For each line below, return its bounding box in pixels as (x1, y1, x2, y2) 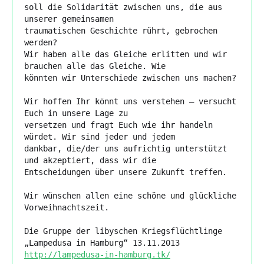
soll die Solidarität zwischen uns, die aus (24, 2, 222, 12)
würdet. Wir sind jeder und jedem (24, 131, 175, 141)
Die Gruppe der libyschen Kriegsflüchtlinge (24, 226, 222, 236)
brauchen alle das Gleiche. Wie (24, 61, 166, 71)
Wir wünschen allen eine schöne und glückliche (24, 190, 236, 200)
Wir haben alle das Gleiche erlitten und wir (24, 49, 227, 59)
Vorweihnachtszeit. (24, 202, 109, 212)
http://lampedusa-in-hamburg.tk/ (24, 249, 170, 259)
